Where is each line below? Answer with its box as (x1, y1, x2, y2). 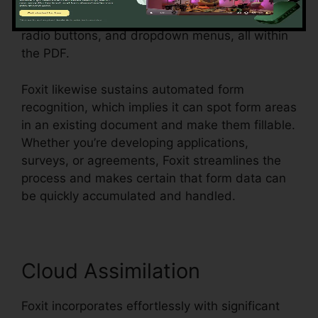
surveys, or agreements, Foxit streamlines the (21, 153, 281, 168)
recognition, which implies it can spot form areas (21, 99, 297, 114)
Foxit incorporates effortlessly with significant (21, 298, 280, 313)
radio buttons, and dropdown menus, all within (21, 28, 288, 43)
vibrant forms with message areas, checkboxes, (21, 11, 295, 26)
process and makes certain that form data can (21, 170, 286, 185)
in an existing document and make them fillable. (21, 117, 295, 132)
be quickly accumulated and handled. (21, 188, 236, 203)
